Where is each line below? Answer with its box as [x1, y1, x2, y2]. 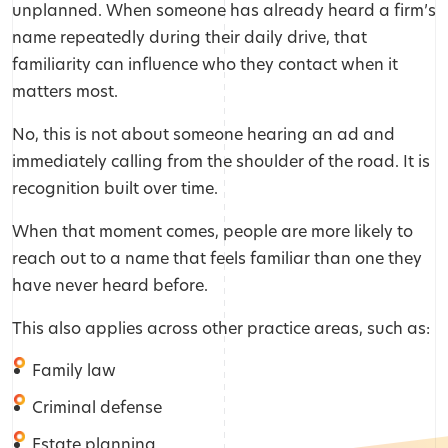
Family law [32, 359, 116, 381]
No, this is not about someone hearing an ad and [12, 123, 395, 145]
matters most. [12, 80, 118, 102]
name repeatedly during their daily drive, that [12, 26, 367, 48]
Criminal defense [32, 396, 162, 418]
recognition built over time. [12, 177, 218, 199]
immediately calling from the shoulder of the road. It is [12, 150, 430, 172]
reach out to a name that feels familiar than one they [12, 247, 422, 269]
